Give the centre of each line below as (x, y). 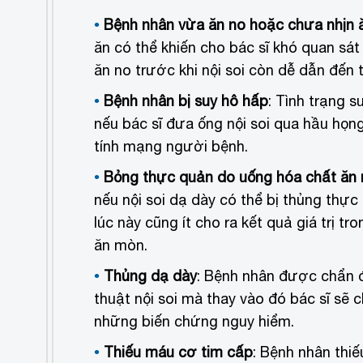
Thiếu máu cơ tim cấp (178, 352)
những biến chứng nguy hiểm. (194, 321)
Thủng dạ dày (150, 275)
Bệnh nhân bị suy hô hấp (186, 100)
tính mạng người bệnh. (171, 146)
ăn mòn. (121, 245)
